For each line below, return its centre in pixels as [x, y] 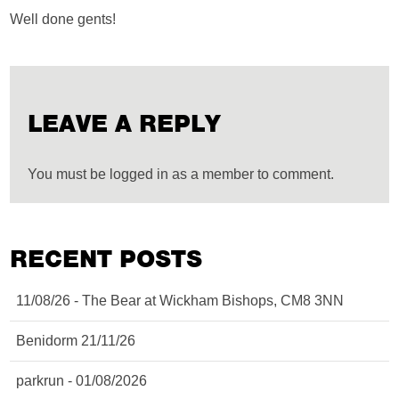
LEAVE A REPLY [125, 124]
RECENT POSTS [106, 259]
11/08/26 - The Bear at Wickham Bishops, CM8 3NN [180, 301]
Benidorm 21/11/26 [76, 341]
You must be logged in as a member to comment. [181, 174]
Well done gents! [63, 19]
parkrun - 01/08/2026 [82, 381]
